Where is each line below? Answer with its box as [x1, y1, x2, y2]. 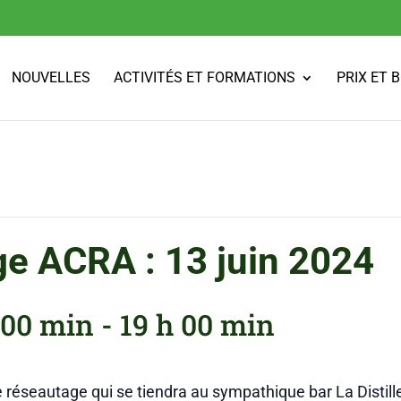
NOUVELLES [12, 69, 90, 86]
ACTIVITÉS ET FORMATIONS [114, 69, 295, 86]
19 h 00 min [120, 305, 275, 344]
